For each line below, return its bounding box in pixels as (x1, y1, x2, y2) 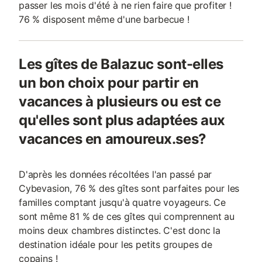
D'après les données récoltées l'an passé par (19, 168, 212, 180)
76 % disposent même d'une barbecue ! (19, 13, 189, 25)
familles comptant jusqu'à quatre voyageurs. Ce (19, 196, 226, 208)
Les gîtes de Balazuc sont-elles (19, 56, 223, 73)
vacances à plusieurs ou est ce (19, 93, 221, 110)
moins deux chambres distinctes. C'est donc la (19, 225, 221, 236)
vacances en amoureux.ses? (19, 130, 206, 147)
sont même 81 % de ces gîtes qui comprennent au (19, 211, 235, 222)
